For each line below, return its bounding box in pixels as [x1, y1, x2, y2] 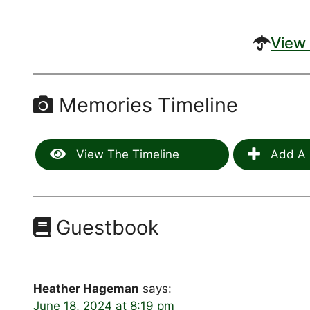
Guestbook [51, 215, 160, 239]
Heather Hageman [33, 281, 140, 295]
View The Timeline [73, 147, 180, 161]
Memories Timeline [53, 93, 239, 117]
